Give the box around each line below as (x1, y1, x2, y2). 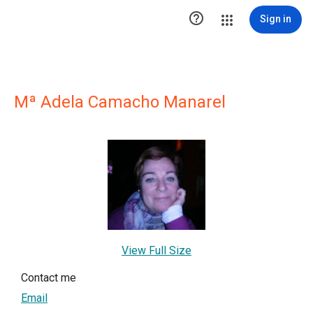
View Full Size (122, 243, 191, 257)
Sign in (260, 13, 291, 24)
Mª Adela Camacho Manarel (14, 92, 226, 112)
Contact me (21, 270, 76, 284)
